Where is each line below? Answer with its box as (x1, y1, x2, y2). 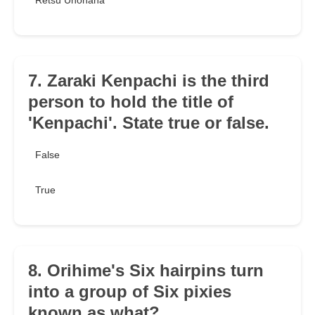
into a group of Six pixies (28, 282, 231, 302)
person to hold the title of (28, 92, 233, 112)
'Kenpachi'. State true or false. (28, 113, 269, 133)
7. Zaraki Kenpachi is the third (28, 71, 269, 91)
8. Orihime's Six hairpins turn (28, 261, 264, 281)
